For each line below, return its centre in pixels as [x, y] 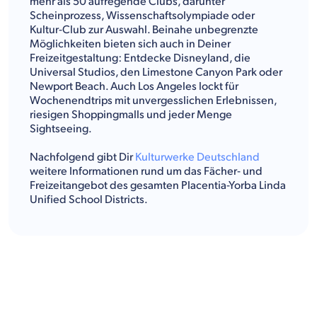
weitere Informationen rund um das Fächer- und [146, 171]
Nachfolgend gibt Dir [82, 157]
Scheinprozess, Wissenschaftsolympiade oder [142, 16]
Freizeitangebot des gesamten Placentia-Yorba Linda [158, 185]
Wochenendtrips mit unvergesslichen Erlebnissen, [153, 100]
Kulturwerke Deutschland [197, 157]
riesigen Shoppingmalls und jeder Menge [131, 115]
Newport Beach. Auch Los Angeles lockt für [134, 86]
